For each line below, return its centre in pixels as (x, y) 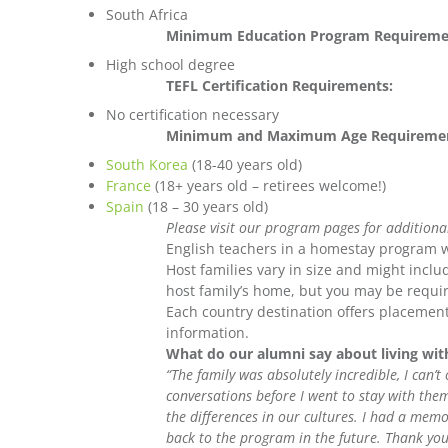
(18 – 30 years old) (206, 207)
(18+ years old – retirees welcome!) (268, 186)
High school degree (170, 65)
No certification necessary (192, 115)
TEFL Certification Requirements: (280, 86)
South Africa (147, 15)
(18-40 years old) (245, 165)
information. (208, 333)
